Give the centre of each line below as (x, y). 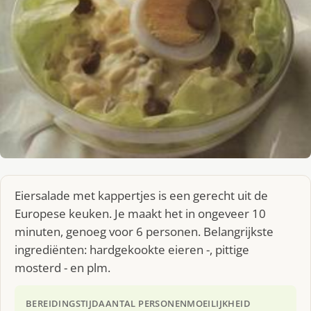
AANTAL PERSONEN (143, 303)
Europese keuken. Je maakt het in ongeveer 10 (140, 213)
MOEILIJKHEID (219, 303)
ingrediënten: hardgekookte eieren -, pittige (132, 249)
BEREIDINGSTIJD (62, 303)
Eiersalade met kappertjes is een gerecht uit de (141, 195)
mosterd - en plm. (62, 267)
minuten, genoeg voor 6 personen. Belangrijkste (144, 231)
